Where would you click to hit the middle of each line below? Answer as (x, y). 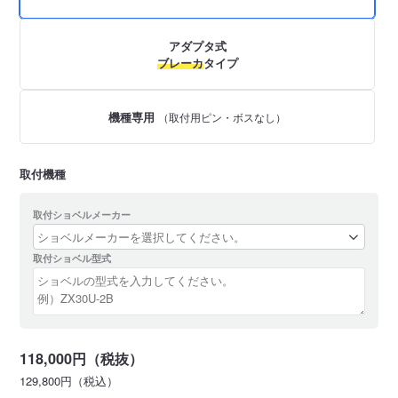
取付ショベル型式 (72, 258)
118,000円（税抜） (82, 359)
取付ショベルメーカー (82, 214)
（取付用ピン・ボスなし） (223, 117)
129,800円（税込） (69, 381)
